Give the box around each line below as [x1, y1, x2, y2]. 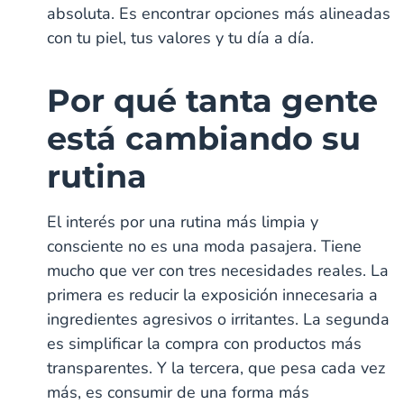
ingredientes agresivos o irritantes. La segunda [47, 308, 390, 330]
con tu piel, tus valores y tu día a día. [47, 26, 315, 49]
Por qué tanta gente [47, 80, 379, 120]
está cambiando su [47, 118, 362, 158]
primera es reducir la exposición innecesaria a [47, 283, 379, 306]
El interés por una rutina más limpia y [47, 210, 319, 233]
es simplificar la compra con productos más [47, 332, 363, 354]
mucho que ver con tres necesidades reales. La [47, 259, 390, 281]
